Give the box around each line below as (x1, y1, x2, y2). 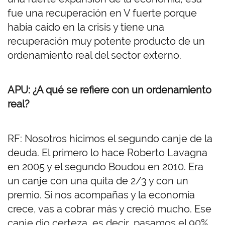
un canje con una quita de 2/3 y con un (8, 175, 188, 187)
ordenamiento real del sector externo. (8, 49, 184, 62)
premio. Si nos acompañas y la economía (8, 189, 195, 201)
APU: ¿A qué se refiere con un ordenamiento (8, 84, 211, 96)
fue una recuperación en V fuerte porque (8, 7, 197, 20)
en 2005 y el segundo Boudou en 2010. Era (8, 161, 203, 173)
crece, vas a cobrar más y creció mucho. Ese (8, 203, 211, 215)
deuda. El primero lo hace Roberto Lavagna (8, 147, 207, 159)
